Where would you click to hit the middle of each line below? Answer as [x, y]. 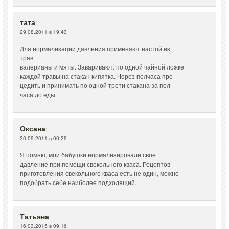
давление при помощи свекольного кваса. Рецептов [95, 164]
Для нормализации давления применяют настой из [95, 49]
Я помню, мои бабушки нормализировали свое [88, 155]
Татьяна [35, 216]
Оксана [33, 129]
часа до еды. [38, 95]
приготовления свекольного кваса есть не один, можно [99, 173]
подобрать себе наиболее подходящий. [78, 182]
